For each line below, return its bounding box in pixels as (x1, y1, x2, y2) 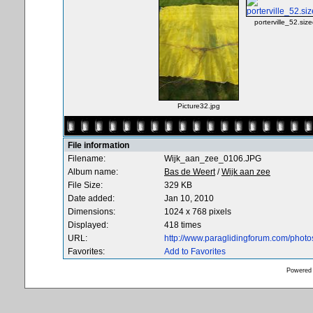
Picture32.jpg (177, 102, 220, 110)
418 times (164, 220, 201, 230)
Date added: (68, 194, 115, 203)
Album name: (68, 167, 118, 177)
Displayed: (68, 220, 108, 230)
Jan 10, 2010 (164, 194, 214, 203)
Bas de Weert (164, 167, 215, 177)
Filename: (68, 154, 105, 163)
